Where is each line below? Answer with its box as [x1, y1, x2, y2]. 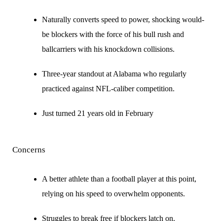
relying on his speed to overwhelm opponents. [42, 189, 185, 198]
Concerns [12, 145, 45, 154]
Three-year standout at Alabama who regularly [42, 70, 186, 78]
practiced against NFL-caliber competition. [42, 84, 175, 93]
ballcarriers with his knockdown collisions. [42, 45, 175, 53]
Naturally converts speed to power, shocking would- [42, 15, 204, 24]
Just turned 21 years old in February [42, 109, 153, 117]
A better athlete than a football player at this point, [42, 175, 196, 183]
